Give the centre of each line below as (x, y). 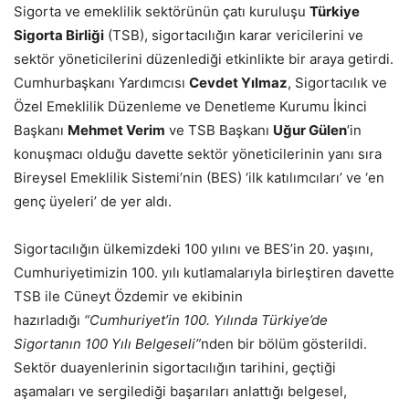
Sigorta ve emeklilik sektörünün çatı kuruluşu (162, 12)
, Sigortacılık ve (337, 83)
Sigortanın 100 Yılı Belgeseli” (107, 344)
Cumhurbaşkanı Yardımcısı (101, 83)
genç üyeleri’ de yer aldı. (93, 202)
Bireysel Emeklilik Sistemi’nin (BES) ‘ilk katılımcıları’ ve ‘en (199, 178)
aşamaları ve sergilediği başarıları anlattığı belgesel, (180, 392)
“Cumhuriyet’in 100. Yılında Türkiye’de (206, 320)
